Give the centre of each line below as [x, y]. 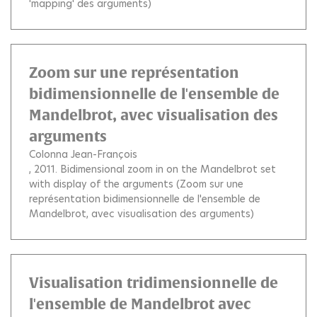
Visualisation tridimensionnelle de [154, 282]
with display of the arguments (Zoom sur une [136, 184]
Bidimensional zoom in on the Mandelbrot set [168, 169]
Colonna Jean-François [83, 154]
